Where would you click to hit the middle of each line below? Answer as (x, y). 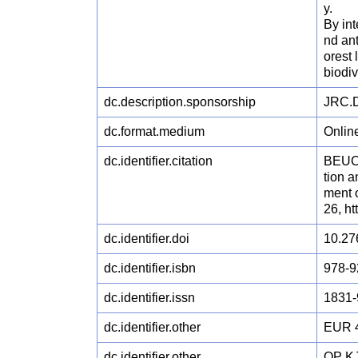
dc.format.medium (155, 131)
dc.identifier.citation (159, 161)
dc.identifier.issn (150, 297)
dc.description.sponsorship (180, 101)
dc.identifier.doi (147, 238)
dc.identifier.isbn (150, 268)
